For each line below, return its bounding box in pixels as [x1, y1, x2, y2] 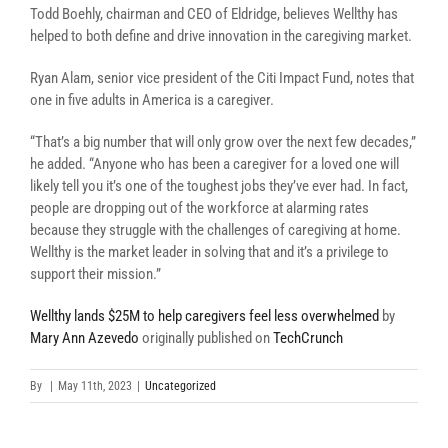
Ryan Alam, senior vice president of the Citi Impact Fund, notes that [30, 69, 414, 87]
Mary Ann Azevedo [30, 329, 139, 347]
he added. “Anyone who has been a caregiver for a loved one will [30, 155, 399, 173]
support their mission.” [30, 265, 161, 283]
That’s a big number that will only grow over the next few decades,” [35, 133, 416, 151]
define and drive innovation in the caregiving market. [112, 27, 412, 45]
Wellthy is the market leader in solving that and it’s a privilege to [30, 243, 389, 261]
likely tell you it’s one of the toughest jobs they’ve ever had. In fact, [30, 177, 408, 195]
